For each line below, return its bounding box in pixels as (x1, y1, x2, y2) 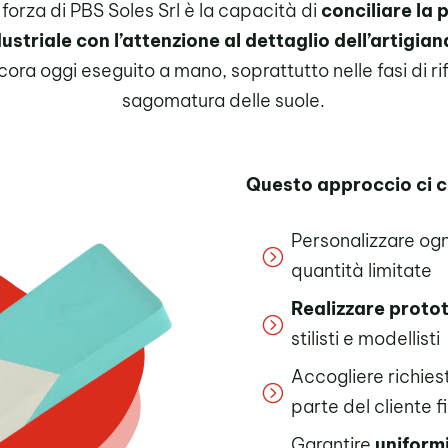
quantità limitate (291, 259, 433, 283)
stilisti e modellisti (291, 327, 441, 351)
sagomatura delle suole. (122, 89, 326, 113)
